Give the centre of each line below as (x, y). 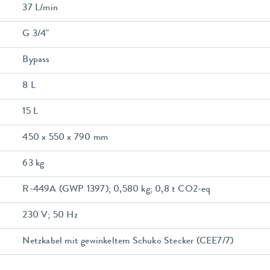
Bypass (36, 61)
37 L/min (40, 9)
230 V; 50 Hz (50, 216)
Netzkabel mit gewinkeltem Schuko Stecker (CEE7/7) (128, 242)
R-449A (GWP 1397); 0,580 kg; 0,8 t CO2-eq (117, 190)
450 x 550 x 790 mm (65, 138)
